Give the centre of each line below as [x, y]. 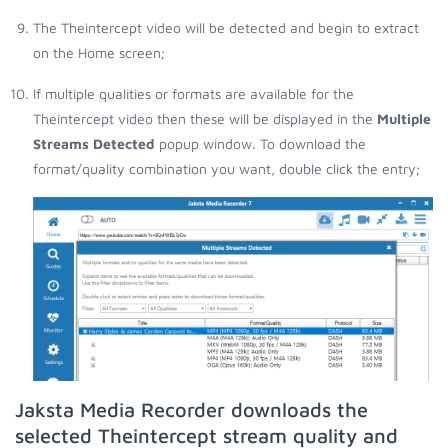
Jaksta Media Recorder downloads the [191, 409]
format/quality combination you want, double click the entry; [226, 168]
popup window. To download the [260, 143]
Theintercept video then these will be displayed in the [205, 118]
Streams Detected [94, 143]
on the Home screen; [99, 52]
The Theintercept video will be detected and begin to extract [226, 27]
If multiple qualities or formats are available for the [193, 93]
